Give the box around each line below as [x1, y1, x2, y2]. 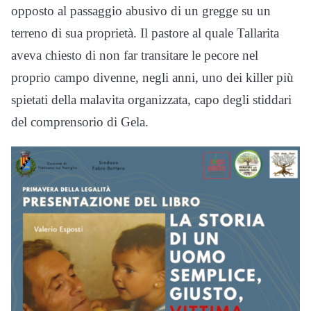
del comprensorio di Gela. [11, 114, 149, 129]
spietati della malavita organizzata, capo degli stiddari [11, 92, 292, 107]
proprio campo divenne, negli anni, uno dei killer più [11, 69, 294, 85]
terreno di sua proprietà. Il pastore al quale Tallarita [11, 25, 279, 40]
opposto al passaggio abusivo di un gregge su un [11, 3, 271, 18]
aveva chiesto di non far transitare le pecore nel [11, 47, 258, 62]
